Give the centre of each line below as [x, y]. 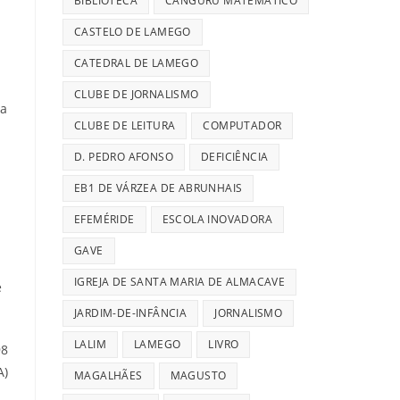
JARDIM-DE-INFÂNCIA [131, 313]
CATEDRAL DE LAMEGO [137, 63]
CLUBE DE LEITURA [125, 126]
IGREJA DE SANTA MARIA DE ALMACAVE [180, 282]
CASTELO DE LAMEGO [133, 32]
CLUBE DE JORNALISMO [137, 95]
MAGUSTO [198, 376]
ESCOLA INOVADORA [217, 220]
